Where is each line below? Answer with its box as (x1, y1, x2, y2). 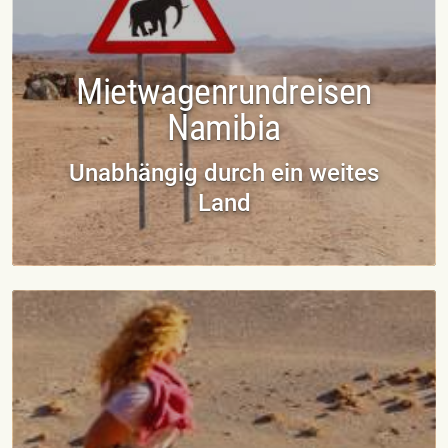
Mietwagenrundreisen (76, 70, 372, 113)
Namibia (167, 106, 281, 149)
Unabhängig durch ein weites (69, 158, 379, 187)
